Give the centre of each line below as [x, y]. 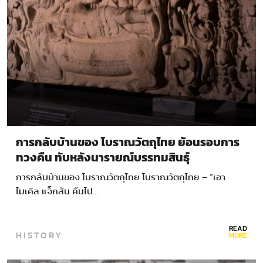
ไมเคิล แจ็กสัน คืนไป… [57, 192]
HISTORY [39, 235]
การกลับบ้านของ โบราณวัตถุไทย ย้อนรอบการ [128, 143]
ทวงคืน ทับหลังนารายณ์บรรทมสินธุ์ [103, 158]
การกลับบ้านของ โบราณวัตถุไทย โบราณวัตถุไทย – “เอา [121, 178]
